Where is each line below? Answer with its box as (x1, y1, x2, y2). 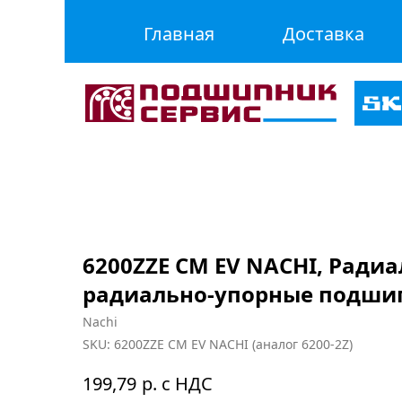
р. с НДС (142, 371, 213, 396)
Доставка (283, 22, 364, 46)
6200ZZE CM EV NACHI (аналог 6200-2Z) (114, 336, 353, 353)
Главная (144, 22, 214, 46)
